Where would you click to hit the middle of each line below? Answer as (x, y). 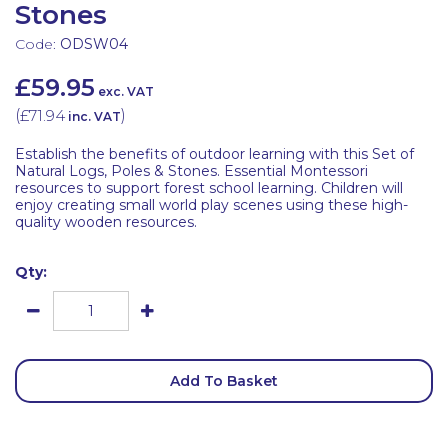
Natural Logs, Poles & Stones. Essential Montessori (191, 171)
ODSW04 (94, 44)
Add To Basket (224, 381)
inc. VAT (94, 116)
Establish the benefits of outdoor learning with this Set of (214, 154)
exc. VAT (126, 91)
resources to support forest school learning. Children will (209, 188)
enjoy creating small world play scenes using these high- (211, 205)
